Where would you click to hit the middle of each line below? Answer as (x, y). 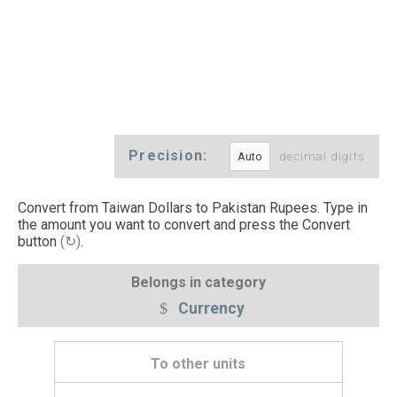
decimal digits (323, 157)
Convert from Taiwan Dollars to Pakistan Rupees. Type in (193, 208)
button (37, 242)
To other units (198, 364)
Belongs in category (198, 282)
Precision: (171, 156)
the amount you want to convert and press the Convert (184, 225)
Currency (209, 308)
